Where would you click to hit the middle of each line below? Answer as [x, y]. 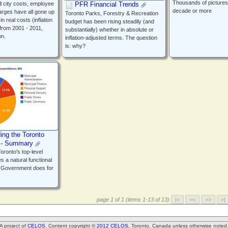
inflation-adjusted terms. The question [111, 38]
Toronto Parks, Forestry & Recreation [112, 13]
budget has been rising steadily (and [110, 22]
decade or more [192, 11]
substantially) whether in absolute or [109, 30]
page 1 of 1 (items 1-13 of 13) [134, 199]
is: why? [75, 46]
